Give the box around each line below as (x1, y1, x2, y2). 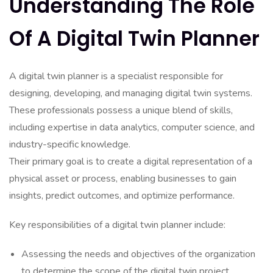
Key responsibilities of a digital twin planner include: (9, 218, 225, 232)
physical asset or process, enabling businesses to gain (9, 172, 236, 185)
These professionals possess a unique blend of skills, (9, 104, 233, 117)
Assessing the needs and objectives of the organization (21, 247, 255, 261)
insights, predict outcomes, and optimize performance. (9, 189, 235, 202)
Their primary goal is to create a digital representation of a (9, 155, 252, 168)
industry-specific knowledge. (9, 138, 130, 151)
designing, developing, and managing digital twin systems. (9, 87, 252, 100)
